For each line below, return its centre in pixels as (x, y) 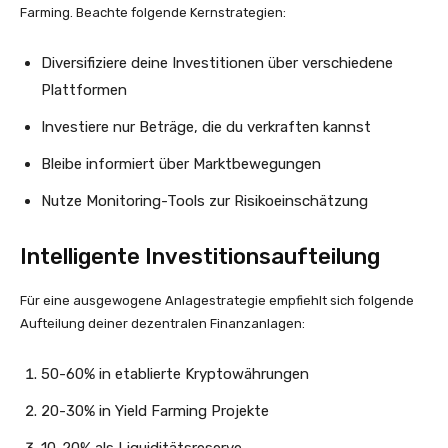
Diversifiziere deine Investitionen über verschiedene (217, 63)
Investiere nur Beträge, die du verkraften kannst (206, 127)
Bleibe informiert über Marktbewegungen (181, 164)
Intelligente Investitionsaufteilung (200, 256)
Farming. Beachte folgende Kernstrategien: (153, 12)
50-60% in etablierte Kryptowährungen (175, 374)
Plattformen (84, 90)
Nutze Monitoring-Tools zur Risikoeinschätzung (204, 201)
